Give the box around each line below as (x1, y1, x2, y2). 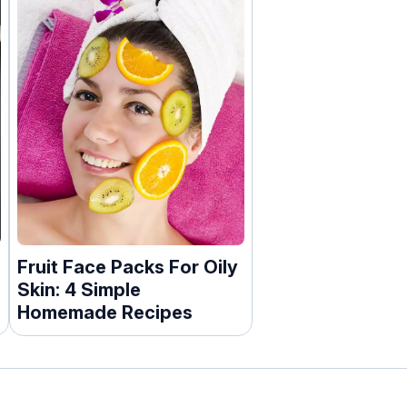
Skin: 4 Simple (16, 279, 141, 301)
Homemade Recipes (16, 302, 193, 323)
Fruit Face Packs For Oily (16, 256, 238, 278)
